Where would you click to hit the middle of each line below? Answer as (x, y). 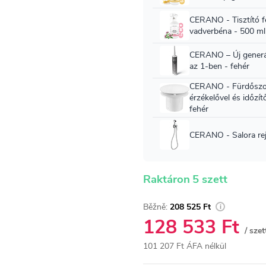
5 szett (210, 179)
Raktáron (167, 179)
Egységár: (160, 259)
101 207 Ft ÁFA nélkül (185, 246)
